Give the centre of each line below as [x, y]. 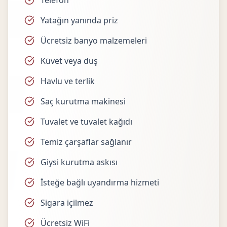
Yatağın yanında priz [79, 20]
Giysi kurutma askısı [79, 162]
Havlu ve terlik [68, 81]
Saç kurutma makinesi [83, 101]
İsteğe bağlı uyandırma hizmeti [100, 182]
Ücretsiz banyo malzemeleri [94, 41]
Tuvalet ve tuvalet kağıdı [86, 122]
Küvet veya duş [69, 61]
